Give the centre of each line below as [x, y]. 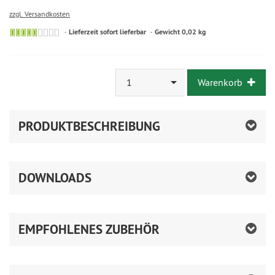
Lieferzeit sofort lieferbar [107, 32]
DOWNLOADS [55, 177]
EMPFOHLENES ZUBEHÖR [89, 229]
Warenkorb [220, 82]
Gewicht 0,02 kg [180, 32]
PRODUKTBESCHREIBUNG [89, 126]
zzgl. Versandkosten [40, 14]
